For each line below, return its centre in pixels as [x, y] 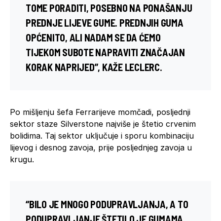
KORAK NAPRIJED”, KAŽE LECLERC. [94, 67]
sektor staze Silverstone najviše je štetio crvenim [103, 124]
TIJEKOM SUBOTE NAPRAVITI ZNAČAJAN [105, 52]
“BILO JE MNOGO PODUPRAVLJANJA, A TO [107, 204]
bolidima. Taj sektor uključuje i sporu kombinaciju [102, 135]
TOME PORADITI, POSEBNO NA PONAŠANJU [109, 8]
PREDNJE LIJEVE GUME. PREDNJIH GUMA [105, 22]
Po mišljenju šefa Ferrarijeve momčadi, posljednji [100, 112]
